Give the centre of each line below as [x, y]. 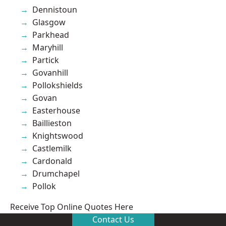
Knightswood [58, 135]
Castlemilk [52, 148]
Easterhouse [56, 110]
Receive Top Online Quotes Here [72, 207]
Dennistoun [55, 9]
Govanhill [50, 72]
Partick [46, 60]
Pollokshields [58, 85]
